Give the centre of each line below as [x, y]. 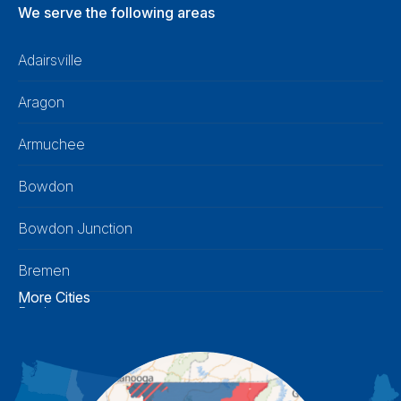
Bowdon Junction [75, 229]
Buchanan [51, 313]
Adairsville [50, 60]
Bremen [44, 271]
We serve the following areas [116, 13]
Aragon [41, 102]
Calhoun [45, 355]
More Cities [54, 298]
